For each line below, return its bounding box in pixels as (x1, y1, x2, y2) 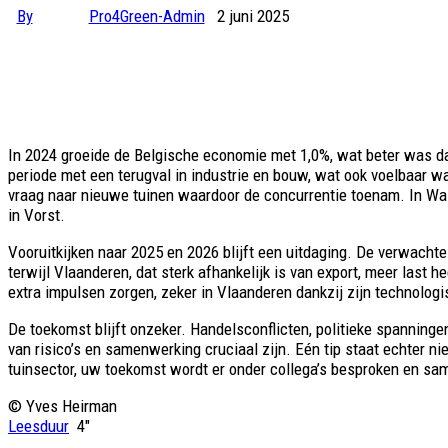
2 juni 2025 (217, 6, 289, 27)
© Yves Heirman (8, 396, 117, 417)
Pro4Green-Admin (88, 6, 205, 27)
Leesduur (8, 416, 69, 437)
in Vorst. (8, 205, 65, 226)
